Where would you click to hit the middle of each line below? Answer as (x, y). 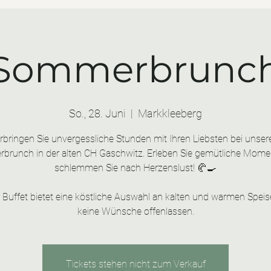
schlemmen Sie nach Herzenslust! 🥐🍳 (135, 168)
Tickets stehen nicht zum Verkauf (135, 264)
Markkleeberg (170, 113)
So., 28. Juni (97, 113)
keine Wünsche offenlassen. (135, 211)
